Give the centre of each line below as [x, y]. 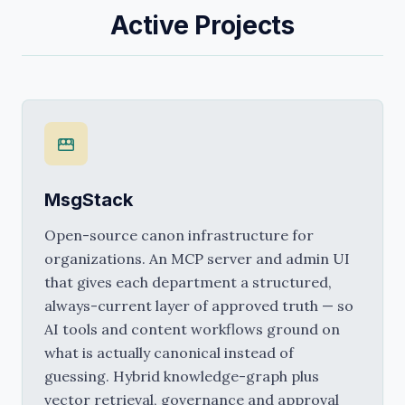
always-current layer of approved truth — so [199, 306]
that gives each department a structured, [188, 282]
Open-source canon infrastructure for [179, 235]
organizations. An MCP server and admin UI [197, 259]
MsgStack [89, 200]
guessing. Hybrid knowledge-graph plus [182, 376]
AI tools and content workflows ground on [192, 329]
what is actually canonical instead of [169, 353]
